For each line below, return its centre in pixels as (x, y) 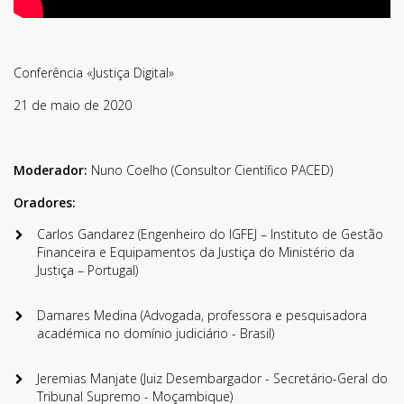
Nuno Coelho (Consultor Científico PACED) (210, 170)
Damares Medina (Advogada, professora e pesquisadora (202, 316)
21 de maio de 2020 (73, 106)
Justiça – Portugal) (87, 271)
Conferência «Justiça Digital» (94, 73)
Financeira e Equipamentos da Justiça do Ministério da (195, 252)
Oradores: (45, 203)
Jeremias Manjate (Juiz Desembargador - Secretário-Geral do (212, 379)
